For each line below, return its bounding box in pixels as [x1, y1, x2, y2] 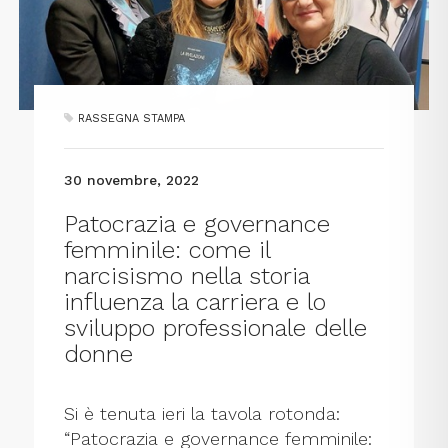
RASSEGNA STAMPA [78, 112, 186, 126]
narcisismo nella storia [64, 262, 310, 291]
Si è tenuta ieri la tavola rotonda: [64, 403, 341, 425]
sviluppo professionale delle [64, 314, 368, 343]
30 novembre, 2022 [64, 172, 200, 189]
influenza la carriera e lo [64, 288, 327, 317]
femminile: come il [64, 236, 271, 265]
